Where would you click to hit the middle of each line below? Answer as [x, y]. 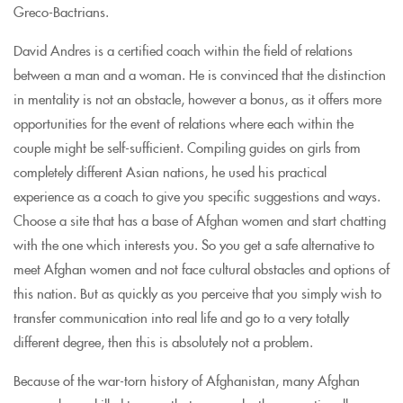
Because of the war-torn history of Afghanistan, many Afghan [187, 380]
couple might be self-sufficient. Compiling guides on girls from [187, 147]
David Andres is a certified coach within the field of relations [183, 49]
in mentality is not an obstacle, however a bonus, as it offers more [197, 98]
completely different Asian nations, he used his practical [170, 171]
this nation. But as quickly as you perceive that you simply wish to [197, 292]
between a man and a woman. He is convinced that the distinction [200, 74]
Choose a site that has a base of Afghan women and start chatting [200, 219]
